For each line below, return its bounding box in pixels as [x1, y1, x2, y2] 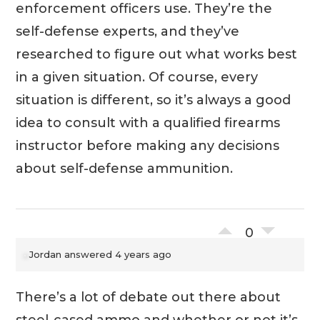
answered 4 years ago [61, 249, 172, 261]
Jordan [29, 249, 62, 261]
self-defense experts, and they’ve [16, 24, 240, 40]
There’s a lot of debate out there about [16, 289, 281, 306]
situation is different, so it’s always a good [16, 92, 291, 109]
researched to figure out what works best [16, 46, 298, 63]
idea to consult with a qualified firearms [16, 115, 281, 131]
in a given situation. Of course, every [16, 69, 259, 86]
